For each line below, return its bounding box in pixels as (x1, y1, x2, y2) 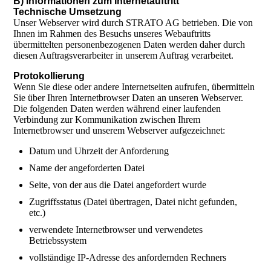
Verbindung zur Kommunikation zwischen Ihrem (13, 114, 201, 125)
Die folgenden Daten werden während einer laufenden (13, 103, 221, 114)
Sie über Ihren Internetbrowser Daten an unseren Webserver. (13, 93, 244, 103)
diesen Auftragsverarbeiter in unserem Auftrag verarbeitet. (13, 50, 234, 61)
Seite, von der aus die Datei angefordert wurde (29, 180, 207, 191)
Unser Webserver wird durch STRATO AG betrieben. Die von (13, 18, 253, 28)
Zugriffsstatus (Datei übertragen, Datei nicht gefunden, (29, 197, 238, 207)
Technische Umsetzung (13, 7, 122, 18)
